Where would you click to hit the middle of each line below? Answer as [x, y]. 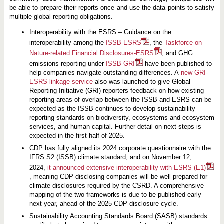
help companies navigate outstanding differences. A [105, 73]
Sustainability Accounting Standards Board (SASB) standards [118, 216]
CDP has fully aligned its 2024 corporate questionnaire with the [120, 148]
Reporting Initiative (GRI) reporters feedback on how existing [116, 91]
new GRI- [194, 73]
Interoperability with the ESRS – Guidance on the [100, 32]
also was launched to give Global [141, 82]
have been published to [177, 64]
